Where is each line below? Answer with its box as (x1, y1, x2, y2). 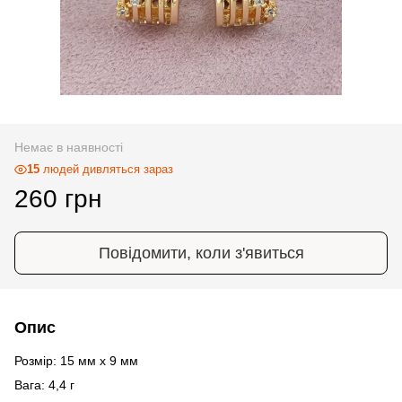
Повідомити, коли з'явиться (98, 243, 304, 262)
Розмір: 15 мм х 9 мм (14, 353, 138, 368)
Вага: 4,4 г (14, 377, 74, 392)
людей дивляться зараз (39, 162, 173, 176)
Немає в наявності (14, 139, 123, 154)
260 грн (14, 184, 101, 213)
